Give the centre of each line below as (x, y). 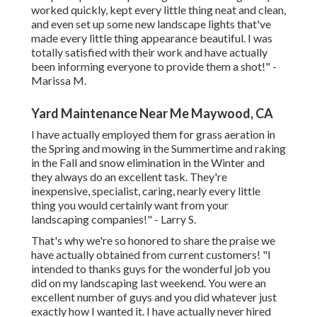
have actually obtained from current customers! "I (151, 255)
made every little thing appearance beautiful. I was (152, 38)
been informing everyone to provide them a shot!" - (154, 67)
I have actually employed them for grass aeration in (153, 134)
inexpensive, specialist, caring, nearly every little (146, 191)
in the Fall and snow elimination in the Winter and (148, 163)
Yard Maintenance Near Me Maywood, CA (152, 114)
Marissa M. (59, 81)
